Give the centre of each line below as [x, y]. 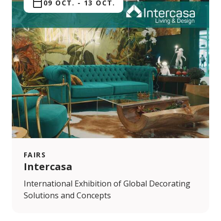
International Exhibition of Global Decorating [107, 183]
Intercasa [48, 166]
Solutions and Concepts [67, 195]
